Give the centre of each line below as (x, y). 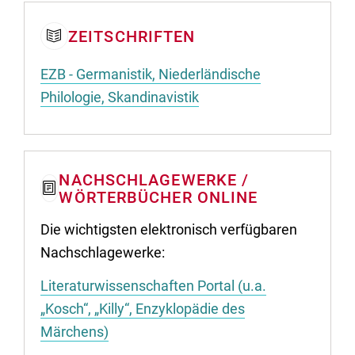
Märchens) (74, 331)
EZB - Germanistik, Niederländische (151, 74)
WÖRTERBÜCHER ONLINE (158, 197)
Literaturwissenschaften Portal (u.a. (153, 285)
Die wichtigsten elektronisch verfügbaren (169, 229)
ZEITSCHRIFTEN (132, 36)
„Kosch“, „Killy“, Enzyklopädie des (143, 308)
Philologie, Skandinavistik (120, 97)
